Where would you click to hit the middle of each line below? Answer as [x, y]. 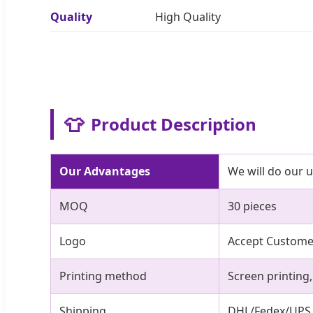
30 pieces [252, 206]
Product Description [174, 124]
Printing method [103, 276]
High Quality [188, 16]
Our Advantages [105, 171]
